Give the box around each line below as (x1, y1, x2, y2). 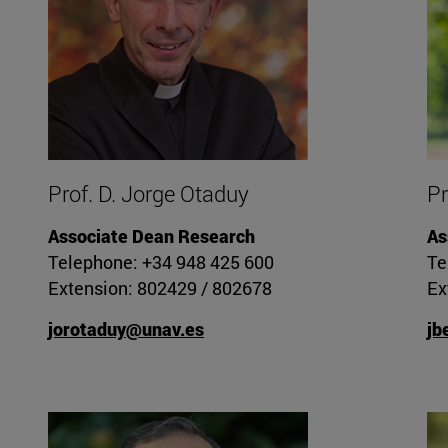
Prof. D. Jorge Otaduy (47, 179, 249, 209)
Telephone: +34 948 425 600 (47, 250, 274, 275)
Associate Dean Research (47, 224, 255, 249)
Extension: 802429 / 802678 (47, 276, 272, 301)
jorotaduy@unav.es (47, 317, 204, 342)
